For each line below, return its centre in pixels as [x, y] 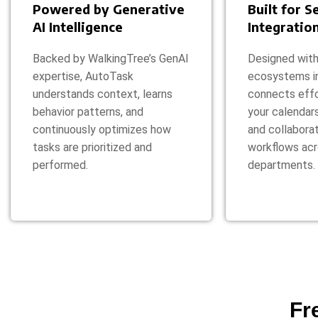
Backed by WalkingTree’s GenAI [111, 58]
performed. [60, 165]
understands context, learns [103, 94]
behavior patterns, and [88, 111]
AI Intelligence [78, 26]
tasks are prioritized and [92, 147]
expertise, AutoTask [83, 76]
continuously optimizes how [102, 129]
